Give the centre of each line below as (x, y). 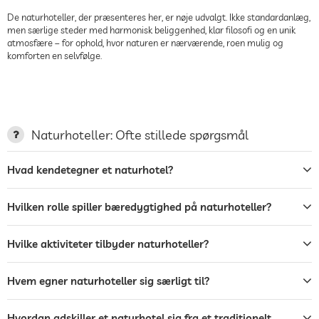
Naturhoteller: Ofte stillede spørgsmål (140, 135)
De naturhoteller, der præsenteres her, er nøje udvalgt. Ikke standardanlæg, (159, 17)
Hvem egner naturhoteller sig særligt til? (109, 281)
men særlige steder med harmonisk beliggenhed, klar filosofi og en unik (151, 30)
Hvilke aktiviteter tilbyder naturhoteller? (108, 244)
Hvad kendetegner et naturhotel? (90, 169)
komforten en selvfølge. (54, 55)
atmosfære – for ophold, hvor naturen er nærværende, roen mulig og (145, 42)
